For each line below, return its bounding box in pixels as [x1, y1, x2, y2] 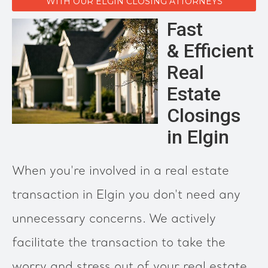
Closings [167, 104, 240, 127]
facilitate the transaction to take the [12, 236, 226, 251]
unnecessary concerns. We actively [12, 212, 216, 227]
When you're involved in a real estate [12, 165, 229, 179]
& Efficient [167, 39, 254, 62]
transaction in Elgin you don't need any [12, 188, 240, 203]
